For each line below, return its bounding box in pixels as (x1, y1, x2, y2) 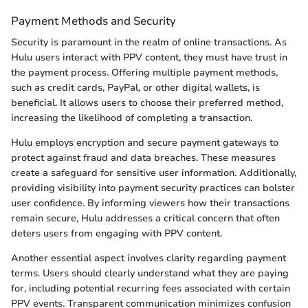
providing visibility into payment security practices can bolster (11, 181, 295, 195)
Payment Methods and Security (11, 13, 176, 30)
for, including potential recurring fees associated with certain (11, 282, 290, 296)
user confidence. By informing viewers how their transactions (11, 197, 289, 210)
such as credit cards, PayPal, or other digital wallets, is (11, 81, 260, 95)
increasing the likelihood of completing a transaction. (11, 111, 252, 125)
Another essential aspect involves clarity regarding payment (11, 252, 286, 265)
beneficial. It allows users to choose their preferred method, (11, 96, 283, 110)
